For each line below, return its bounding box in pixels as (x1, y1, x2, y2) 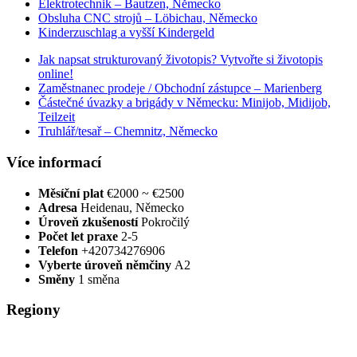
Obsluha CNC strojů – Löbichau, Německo (38, 11, 257, 25)
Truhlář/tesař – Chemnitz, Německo (38, 124, 218, 139)
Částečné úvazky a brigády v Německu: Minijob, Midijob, (38, 96, 331, 110)
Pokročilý (141, 214, 190, 229)
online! (38, 67, 73, 81)
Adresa (38, 200, 80, 214)
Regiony (6, 301, 61, 319)
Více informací (6, 154, 101, 171)
